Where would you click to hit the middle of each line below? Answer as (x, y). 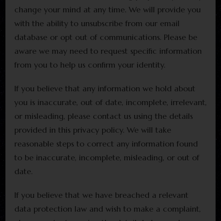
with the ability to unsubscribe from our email (97, 23)
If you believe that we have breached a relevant (101, 195)
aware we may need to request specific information (108, 51)
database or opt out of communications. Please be (106, 37)
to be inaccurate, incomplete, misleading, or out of (107, 157)
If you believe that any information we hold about (105, 88)
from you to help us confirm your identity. (90, 64)
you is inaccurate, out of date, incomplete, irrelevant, (110, 102)
